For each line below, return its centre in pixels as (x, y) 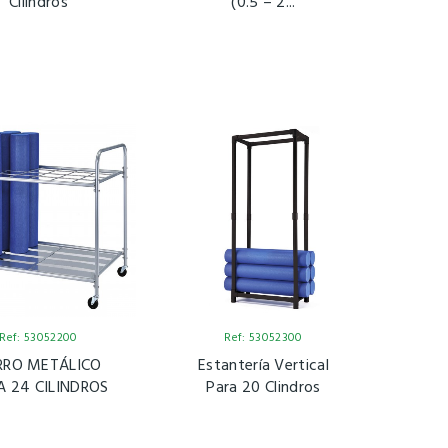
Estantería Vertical (263, 366)
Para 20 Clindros (263, 388)
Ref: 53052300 (263, 338)
